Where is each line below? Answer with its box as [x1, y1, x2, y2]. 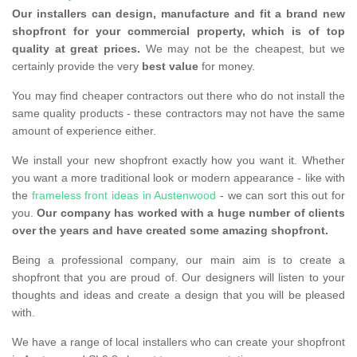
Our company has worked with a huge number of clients [37, 206, 346, 220]
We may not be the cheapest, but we [139, 42, 346, 56]
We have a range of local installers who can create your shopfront [12, 335, 345, 349]
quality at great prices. [12, 42, 140, 56]
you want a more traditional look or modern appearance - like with [12, 171, 345, 185]
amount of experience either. [12, 124, 159, 138]
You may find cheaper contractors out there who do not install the [12, 89, 345, 103]
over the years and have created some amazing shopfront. [12, 224, 328, 237]
